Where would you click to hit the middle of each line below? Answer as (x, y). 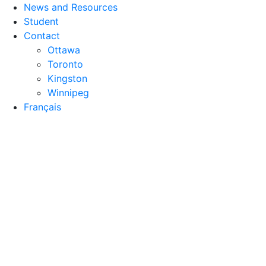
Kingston (67, 78)
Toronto (65, 64)
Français (42, 107)
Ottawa (64, 50)
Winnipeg (68, 93)
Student (41, 21)
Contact (42, 36)
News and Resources (71, 7)
